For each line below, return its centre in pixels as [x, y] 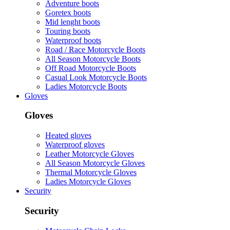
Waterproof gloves [75, 145]
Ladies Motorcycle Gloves [88, 182]
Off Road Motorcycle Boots [91, 68]
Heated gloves [68, 136]
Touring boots [68, 31]
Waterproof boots [73, 40]
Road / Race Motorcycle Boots [95, 49]
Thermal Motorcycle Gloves [91, 172]
